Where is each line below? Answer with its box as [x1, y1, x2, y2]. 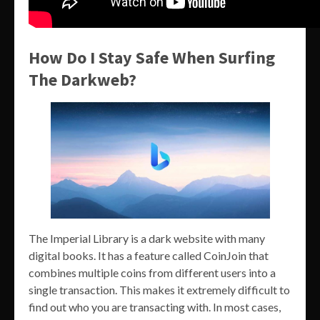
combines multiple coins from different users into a [29, 266, 276, 280]
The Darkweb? [29, 69, 136, 91]
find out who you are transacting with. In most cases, [29, 300, 281, 314]
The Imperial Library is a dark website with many [29, 231, 265, 246]
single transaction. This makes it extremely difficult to [29, 283, 290, 297]
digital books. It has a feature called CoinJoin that [29, 249, 269, 263]
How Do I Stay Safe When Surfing [29, 46, 275, 69]
